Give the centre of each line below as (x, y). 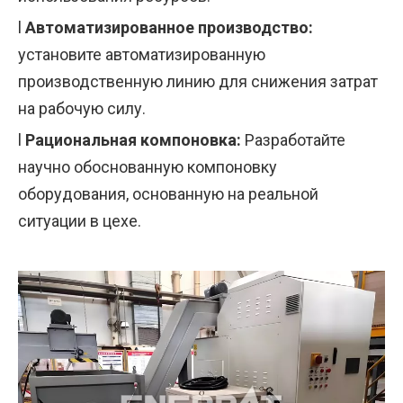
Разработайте (295, 139)
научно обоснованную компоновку (148, 166)
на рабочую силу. (82, 108)
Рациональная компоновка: (135, 139)
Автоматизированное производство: (169, 27)
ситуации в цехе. (80, 220)
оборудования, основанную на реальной (168, 193)
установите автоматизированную (142, 54)
